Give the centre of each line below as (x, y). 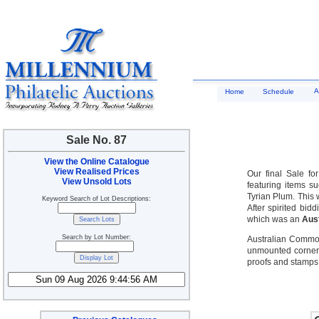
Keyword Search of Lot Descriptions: (96, 199)
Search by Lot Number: (96, 237)
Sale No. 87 (96, 140)
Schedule (278, 91)
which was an (274, 219)
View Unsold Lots (96, 182)
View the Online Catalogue (96, 162)
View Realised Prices (96, 172)
